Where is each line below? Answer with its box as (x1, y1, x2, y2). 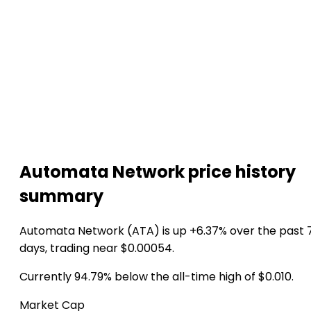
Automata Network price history (19, 160, 296, 183)
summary (19, 184, 103, 208)
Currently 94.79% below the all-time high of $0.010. (19, 268, 294, 285)
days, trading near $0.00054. (19, 239, 174, 256)
